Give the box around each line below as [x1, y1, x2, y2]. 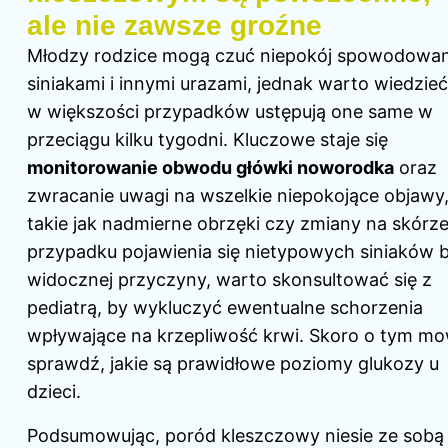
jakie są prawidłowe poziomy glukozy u [110, 353, 439, 375]
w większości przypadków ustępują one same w [27, 101, 433, 123]
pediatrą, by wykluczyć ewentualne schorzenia [27, 297, 423, 319]
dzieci [27, 381, 76, 403]
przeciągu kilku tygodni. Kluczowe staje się [27, 129, 388, 151]
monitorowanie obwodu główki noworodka [27, 157, 394, 179]
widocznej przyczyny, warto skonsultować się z [27, 269, 432, 291]
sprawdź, [27, 353, 110, 375]
